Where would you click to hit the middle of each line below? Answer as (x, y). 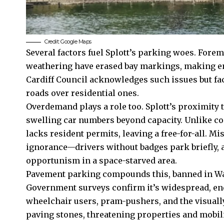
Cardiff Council (57, 80)
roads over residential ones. (82, 93)
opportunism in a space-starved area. (101, 161)
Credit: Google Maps (68, 42)
